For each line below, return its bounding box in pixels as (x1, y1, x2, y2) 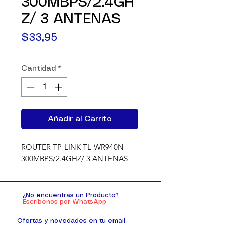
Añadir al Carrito (47, 115, 112, 123)
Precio (57, 33, 87, 42)
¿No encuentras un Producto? (23, 192, 119, 199)
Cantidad (21, 65, 56, 72)
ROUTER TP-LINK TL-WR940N (21, 142, 124, 152)
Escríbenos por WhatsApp (23, 198, 106, 205)
